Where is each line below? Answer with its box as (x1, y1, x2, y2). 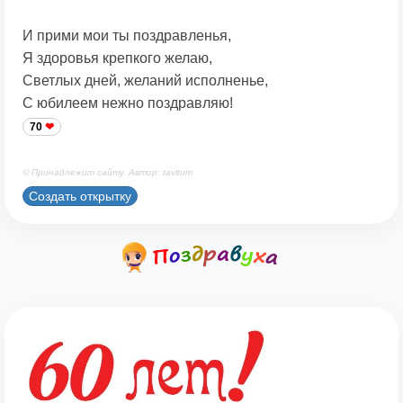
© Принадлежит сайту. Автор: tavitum (22, 167, 193, 178)
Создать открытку (29, 188, 131, 203)
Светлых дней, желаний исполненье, (22, 73, 268, 89)
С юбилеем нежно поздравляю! (22, 95, 233, 112)
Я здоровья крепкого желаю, (22, 50, 212, 67)
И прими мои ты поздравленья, (22, 28, 231, 44)
